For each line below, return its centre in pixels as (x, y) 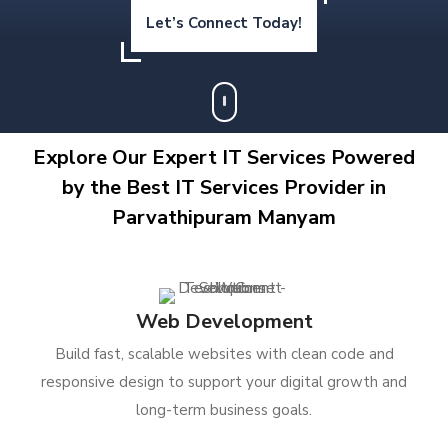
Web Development (224, 322)
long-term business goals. (224, 410)
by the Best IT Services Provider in (224, 188)
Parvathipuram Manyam (224, 218)
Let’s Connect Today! (224, 23)
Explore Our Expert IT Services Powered (224, 158)
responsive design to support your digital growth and (224, 382)
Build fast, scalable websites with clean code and (224, 354)
